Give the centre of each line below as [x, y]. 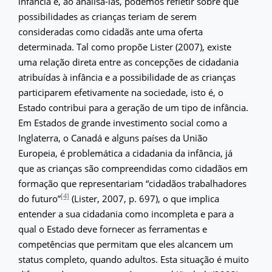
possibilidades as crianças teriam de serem [107, 16]
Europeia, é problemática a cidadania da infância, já [125, 153]
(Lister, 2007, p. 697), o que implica [144, 198]
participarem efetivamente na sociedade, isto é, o [121, 92]
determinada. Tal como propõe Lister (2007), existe [125, 46]
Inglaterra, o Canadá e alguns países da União [113, 138]
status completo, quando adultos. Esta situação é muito [134, 259]
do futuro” [39, 198]
